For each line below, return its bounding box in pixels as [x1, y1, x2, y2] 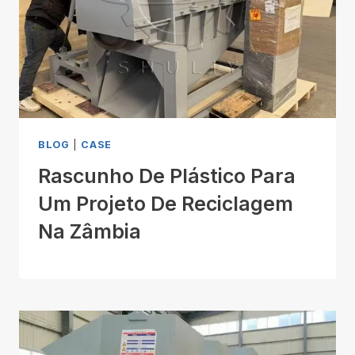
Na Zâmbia [38, 219, 141, 244]
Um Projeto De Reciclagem [38, 192, 293, 216]
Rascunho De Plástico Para [38, 164, 296, 189]
